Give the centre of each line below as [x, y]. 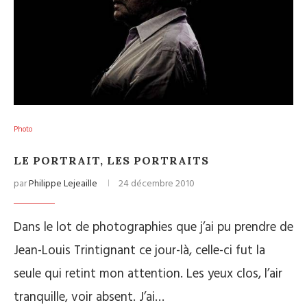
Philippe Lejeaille [63, 184]
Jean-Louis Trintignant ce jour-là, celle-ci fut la [139, 251]
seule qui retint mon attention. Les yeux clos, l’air [148, 274]
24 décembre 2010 [157, 184]
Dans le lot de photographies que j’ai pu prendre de [153, 228]
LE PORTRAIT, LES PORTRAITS [111, 160]
